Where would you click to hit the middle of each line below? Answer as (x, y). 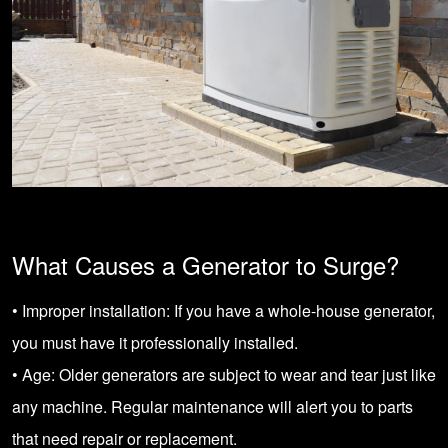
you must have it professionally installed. (155, 342)
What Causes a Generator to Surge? (205, 264)
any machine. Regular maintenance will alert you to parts (212, 406)
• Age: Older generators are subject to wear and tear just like (224, 374)
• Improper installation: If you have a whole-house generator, (223, 310)
